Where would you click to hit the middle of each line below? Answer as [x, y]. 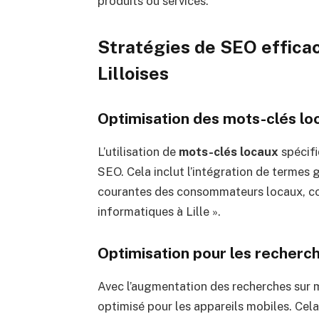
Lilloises [133, 74]
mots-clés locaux [228, 152]
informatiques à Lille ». [159, 212]
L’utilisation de [138, 152]
